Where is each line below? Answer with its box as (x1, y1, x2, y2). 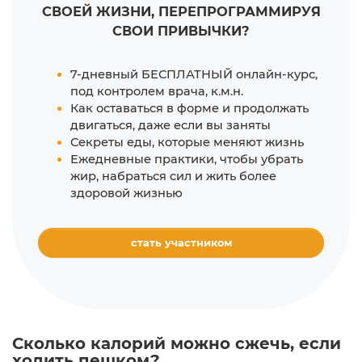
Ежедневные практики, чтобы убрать (70, 151, 303, 166)
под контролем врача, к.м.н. (70, 83, 243, 99)
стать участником (130, 236, 232, 249)
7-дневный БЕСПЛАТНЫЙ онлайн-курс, (70, 66, 318, 82)
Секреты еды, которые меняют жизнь (70, 134, 304, 149)
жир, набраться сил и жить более (70, 168, 276, 183)
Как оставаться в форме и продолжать (70, 100, 309, 116)
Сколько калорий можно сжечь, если (12, 333, 341, 353)
